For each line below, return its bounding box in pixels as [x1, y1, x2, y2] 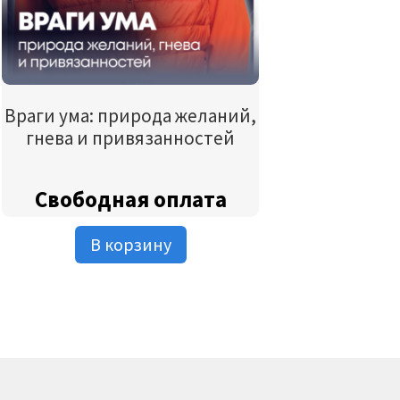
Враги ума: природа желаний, [4, 104, 257, 129]
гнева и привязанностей [26, 126, 236, 151]
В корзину [89, 232, 171, 255]
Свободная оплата [34, 184, 227, 213]
